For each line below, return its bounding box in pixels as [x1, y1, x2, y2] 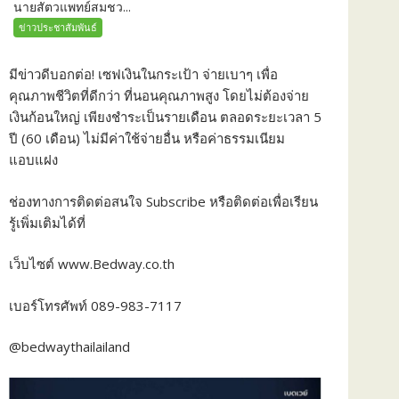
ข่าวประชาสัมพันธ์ [19, 20, 97, 34]
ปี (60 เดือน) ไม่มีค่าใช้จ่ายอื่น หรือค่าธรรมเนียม [9, 129, 285, 148]
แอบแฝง [9, 151, 58, 169]
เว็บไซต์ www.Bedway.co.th [9, 255, 175, 273]
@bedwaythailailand [9, 338, 130, 356]
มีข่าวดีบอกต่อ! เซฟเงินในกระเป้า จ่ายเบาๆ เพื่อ [9, 65, 278, 84]
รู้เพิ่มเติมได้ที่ [9, 213, 85, 232]
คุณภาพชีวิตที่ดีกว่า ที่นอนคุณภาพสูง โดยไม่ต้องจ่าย [9, 86, 309, 105]
